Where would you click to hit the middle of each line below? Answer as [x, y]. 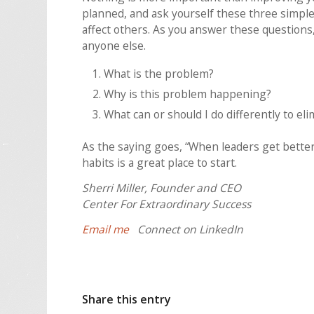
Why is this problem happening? [187, 94]
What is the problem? [158, 73]
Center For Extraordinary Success [167, 204]
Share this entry [127, 299]
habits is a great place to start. [160, 162]
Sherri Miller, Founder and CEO [162, 187]
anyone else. [114, 46]
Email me [106, 230]
